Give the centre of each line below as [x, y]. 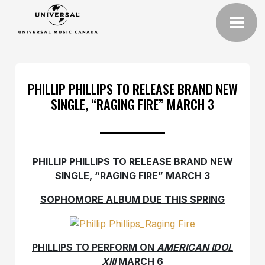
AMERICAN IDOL [195, 248]
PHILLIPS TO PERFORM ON [94, 248]
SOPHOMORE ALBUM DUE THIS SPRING [132, 199]
